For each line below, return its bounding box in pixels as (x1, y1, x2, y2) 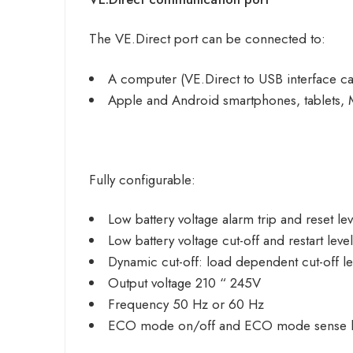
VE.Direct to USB (184, 69, 283, 88)
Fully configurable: (89, 169, 195, 189)
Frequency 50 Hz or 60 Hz (108, 294, 264, 314)
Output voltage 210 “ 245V (108, 273, 261, 292)
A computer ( (108, 69, 184, 88)
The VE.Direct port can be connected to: (89, 29, 325, 49)
